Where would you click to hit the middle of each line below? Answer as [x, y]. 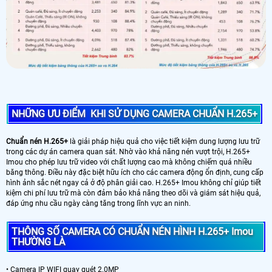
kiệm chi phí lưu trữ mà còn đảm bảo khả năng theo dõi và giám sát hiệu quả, [133, 193]
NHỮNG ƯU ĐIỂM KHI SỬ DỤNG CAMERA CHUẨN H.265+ [134, 114]
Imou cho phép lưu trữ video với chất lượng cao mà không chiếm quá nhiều [129, 162]
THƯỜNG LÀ [38, 242]
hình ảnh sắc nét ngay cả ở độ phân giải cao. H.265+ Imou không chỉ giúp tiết [134, 182]
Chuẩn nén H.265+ [37, 141]
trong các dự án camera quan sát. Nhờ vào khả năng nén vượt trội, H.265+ [128, 151]
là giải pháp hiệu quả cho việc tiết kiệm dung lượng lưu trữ [164, 141]
